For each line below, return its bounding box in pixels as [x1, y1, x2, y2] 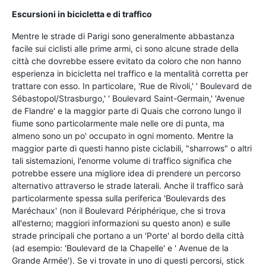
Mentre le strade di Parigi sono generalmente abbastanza [12, 30, 235, 41]
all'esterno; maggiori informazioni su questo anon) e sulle [12, 217, 230, 228]
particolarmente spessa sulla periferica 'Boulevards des [12, 192, 226, 203]
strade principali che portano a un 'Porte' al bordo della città [12, 230, 244, 240]
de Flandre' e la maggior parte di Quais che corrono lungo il [12, 105, 241, 116]
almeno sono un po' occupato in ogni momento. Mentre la [12, 130, 233, 141]
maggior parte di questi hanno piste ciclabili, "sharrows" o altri [12, 142, 252, 153]
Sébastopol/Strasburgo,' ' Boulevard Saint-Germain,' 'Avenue [12, 93, 245, 103]
